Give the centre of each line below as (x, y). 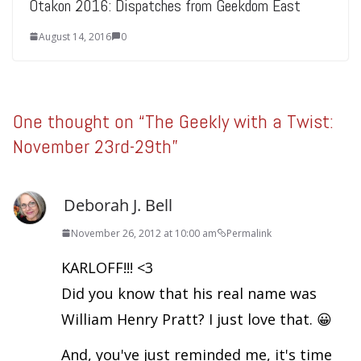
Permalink (249, 233)
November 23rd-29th (92, 146)
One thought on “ (79, 121)
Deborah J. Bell (118, 205)
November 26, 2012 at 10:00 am (144, 233)
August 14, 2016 (75, 36)
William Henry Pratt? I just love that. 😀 (197, 319)
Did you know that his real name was (189, 293)
